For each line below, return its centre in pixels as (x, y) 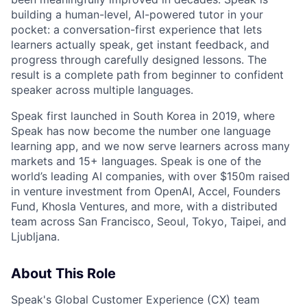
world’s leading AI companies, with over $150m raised (150, 176)
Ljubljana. (35, 237)
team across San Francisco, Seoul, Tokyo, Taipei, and (149, 222)
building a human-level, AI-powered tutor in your (137, 15)
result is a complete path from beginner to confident (147, 75)
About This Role (63, 274)
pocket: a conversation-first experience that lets (136, 30)
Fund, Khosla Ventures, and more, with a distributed (144, 207)
